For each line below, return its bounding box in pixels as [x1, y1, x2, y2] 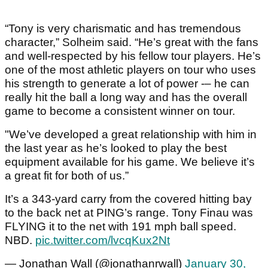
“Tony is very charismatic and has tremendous [5, 22, 241, 35]
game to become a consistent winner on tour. [5, 104, 235, 117]
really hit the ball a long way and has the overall [5, 90, 247, 103]
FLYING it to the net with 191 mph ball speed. [5, 220, 236, 233]
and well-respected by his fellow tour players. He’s [5, 49, 261, 62]
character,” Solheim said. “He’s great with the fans [5, 35, 258, 48]
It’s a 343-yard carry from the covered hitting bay [5, 192, 252, 205]
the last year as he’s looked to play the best [5, 141, 227, 154]
